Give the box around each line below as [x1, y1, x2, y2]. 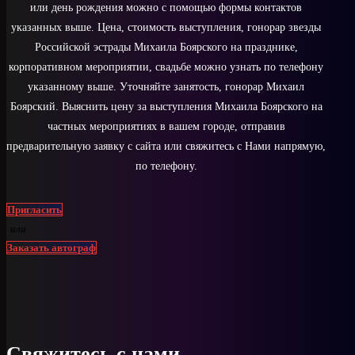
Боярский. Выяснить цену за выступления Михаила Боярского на [10, 100, 323, 113]
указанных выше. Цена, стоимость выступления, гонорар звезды [11, 21, 322, 33]
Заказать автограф [7, 241, 96, 254]
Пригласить [7, 203, 62, 216]
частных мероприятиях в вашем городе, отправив [47, 120, 285, 132]
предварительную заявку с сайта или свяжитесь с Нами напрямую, [6, 139, 326, 152]
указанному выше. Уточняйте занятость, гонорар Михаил [28, 80, 305, 93]
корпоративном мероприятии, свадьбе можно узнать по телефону [9, 60, 324, 73]
